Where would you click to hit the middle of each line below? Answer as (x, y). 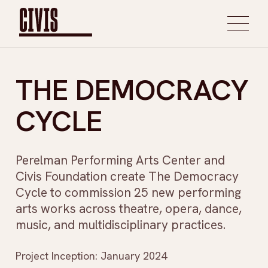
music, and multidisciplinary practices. (121, 225)
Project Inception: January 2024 (91, 256)
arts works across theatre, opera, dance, (129, 208)
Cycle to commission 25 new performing (128, 192)
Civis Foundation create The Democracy (127, 176)
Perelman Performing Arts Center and (120, 160)
